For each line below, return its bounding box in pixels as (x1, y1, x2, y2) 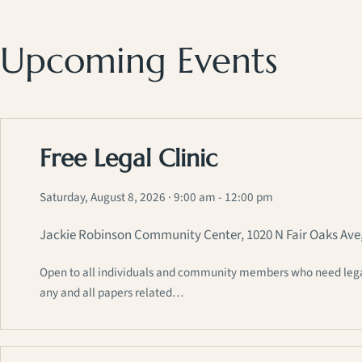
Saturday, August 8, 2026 (40, 188, 166, 207)
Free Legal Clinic (40, 143, 217, 174)
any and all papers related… (40, 284, 183, 302)
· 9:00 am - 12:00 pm (168, 188, 273, 207)
